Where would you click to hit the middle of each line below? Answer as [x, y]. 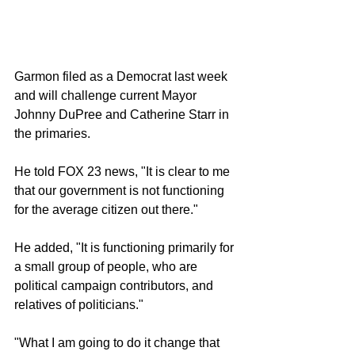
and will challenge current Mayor [107, 95]
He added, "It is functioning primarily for [126, 247]
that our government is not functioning [121, 190]
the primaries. [54, 133]
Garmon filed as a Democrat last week [122, 76]
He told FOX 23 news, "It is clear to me [124, 171]
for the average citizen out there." [106, 209]
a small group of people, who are [107, 266]
